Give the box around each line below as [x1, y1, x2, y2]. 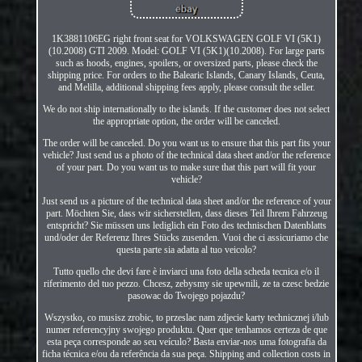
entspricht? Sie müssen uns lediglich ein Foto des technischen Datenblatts [46, 219, 326, 231]
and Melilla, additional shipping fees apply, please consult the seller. [57, 81, 315, 93]
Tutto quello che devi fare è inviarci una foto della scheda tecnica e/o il [53, 265, 320, 277]
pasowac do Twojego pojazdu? [128, 289, 246, 301]
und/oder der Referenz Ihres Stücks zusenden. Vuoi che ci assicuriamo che [44, 231, 329, 243]
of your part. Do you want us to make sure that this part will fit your [57, 161, 317, 173]
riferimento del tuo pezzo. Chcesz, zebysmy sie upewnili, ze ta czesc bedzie [44, 277, 330, 289]
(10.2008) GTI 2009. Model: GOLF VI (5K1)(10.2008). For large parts [48, 44, 325, 57]
